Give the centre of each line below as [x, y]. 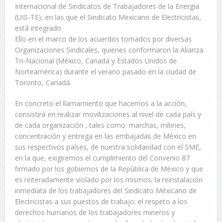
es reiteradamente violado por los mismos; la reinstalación [109, 180]
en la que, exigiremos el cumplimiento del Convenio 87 [102, 158]
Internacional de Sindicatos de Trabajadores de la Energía [107, 6]
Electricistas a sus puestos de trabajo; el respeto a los [101, 202]
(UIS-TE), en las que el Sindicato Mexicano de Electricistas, [108, 17]
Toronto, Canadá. [43, 83]
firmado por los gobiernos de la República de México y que [109, 169]
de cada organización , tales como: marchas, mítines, [100, 125]
